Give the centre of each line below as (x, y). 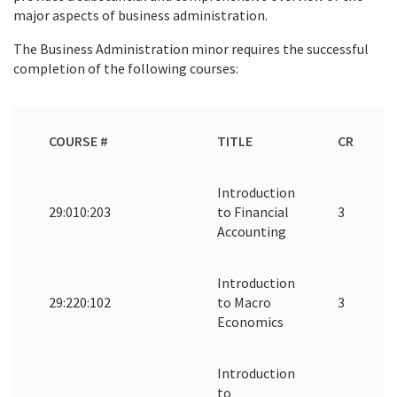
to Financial (253, 211)
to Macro (244, 302)
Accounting (252, 231)
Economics (250, 321)
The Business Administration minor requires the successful (191, 48)
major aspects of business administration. (140, 15)
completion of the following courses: (126, 68)
